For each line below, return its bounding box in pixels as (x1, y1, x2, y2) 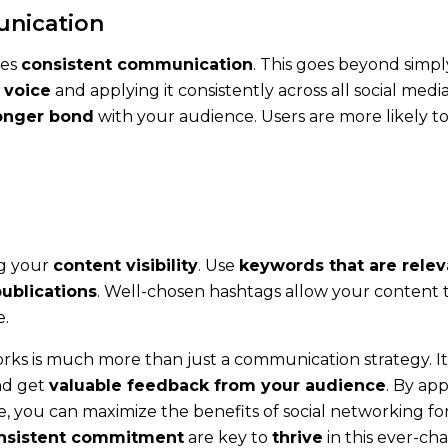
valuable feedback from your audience (49, 375, 386, 395)
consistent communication (21, 54, 253, 74)
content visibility (53, 255, 198, 275)
